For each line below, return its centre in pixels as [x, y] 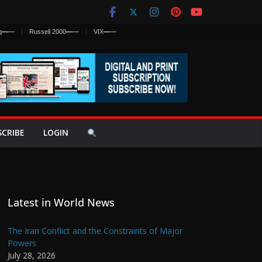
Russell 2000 [48, 31]
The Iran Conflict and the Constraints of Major [95, 230]
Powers [22, 243]
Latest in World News [61, 202]
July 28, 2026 [32, 255]
